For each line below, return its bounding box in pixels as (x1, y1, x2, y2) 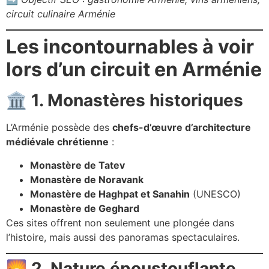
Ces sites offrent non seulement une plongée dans (6, 216, 234, 229)
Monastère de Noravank (30, 173, 144, 186)
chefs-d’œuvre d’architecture (112, 121, 251, 134)
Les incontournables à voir (6, 35, 254, 59)
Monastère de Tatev (30, 159, 125, 171)
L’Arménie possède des (6, 121, 112, 134)
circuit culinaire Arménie (6, 7, 115, 20)
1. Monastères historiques (31, 90, 243, 111)
